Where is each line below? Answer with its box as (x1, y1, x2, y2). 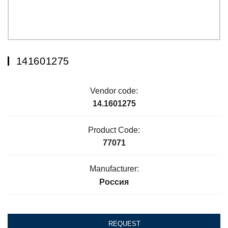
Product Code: (88, 125, 140, 134)
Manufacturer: (89, 164, 139, 174)
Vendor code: (90, 87, 138, 96)
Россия (99, 177, 129, 186)
